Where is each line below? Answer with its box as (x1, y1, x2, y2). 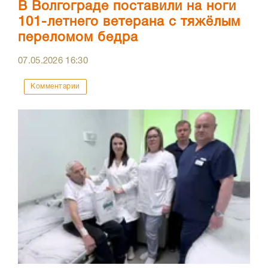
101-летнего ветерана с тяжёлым (18, 16, 240, 28)
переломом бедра (18, 31, 138, 44)
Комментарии (31, 83, 80, 90)
